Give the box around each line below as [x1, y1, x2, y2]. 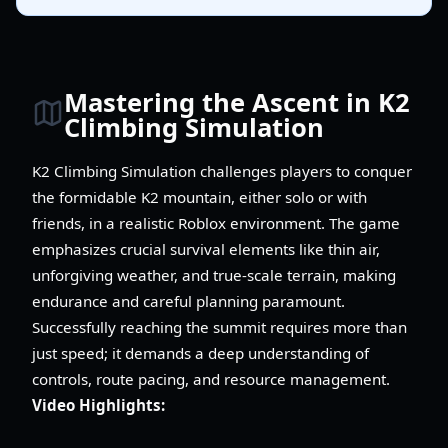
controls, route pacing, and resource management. [32, 368, 390, 389]
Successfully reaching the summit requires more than [32, 316, 407, 337]
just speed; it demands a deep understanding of [32, 342, 369, 363]
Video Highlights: [32, 394, 165, 415]
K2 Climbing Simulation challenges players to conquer [32, 160, 412, 181]
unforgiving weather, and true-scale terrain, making [32, 264, 396, 285]
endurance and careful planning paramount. [32, 290, 345, 311]
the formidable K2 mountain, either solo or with [32, 186, 367, 207]
